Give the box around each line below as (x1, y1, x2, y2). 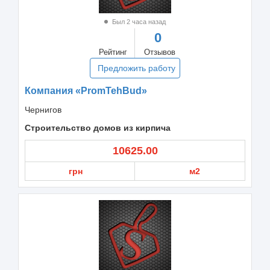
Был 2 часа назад (110, 17, 166, 25)
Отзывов (144, 47, 175, 57)
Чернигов (25, 104, 61, 115)
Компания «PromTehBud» (25, 85, 147, 96)
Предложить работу (98, 63, 175, 73)
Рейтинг (99, 47, 127, 57)
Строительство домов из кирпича (25, 122, 171, 133)
